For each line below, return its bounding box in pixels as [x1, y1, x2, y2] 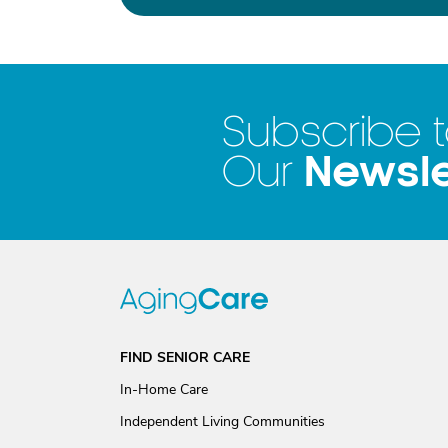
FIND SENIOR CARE [120, 348, 250, 367]
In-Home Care [120, 380, 208, 399]
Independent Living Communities [120, 412, 325, 431]
